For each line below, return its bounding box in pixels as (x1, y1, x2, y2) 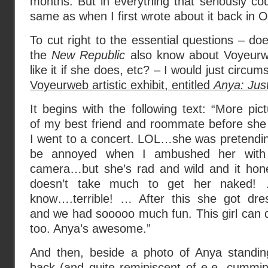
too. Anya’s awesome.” (30, 222, 151, 235)
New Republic (51, 48, 126, 62)
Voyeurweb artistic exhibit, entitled (30, 78, 214, 92)
